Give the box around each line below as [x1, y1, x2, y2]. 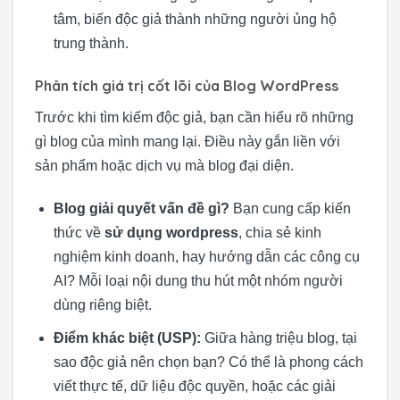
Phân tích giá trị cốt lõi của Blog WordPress [35, 77, 338, 96]
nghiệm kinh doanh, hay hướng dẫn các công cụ [53, 248, 360, 264]
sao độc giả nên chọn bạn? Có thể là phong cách [53, 354, 363, 370]
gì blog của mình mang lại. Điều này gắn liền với [35, 134, 340, 150]
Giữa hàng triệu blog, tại [200, 329, 357, 346]
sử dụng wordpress [104, 224, 238, 240]
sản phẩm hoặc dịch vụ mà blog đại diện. [35, 158, 294, 174]
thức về [53, 224, 104, 240]
